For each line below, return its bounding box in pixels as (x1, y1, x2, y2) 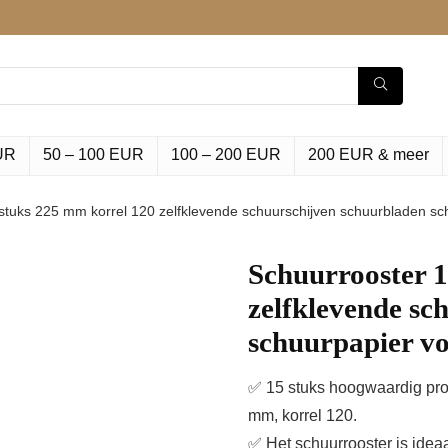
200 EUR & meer (308, 146, 429, 163)
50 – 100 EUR (43, 146, 144, 163)
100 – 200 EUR (171, 146, 281, 163)
